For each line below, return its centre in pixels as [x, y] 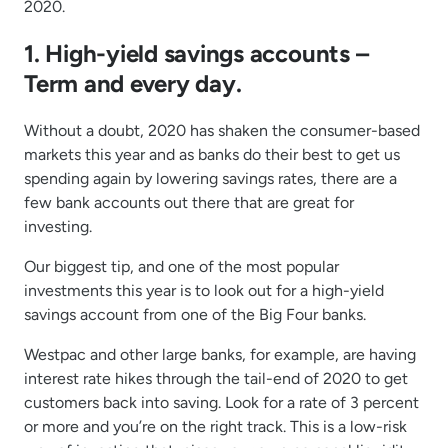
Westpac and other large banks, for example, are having [220, 354]
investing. [58, 226]
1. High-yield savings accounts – [196, 53]
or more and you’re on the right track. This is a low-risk [215, 426]
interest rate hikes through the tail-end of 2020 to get [216, 378]
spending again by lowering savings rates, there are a [210, 178]
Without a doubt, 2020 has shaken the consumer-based [222, 130]
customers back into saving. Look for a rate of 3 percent [221, 402]
